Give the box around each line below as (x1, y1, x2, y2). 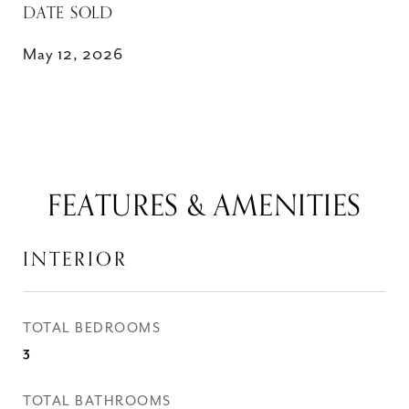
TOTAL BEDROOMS (23, 320, 161, 336)
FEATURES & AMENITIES (47, 183, 362, 230)
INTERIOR (23, 244, 128, 275)
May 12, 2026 (23, 46, 123, 64)
